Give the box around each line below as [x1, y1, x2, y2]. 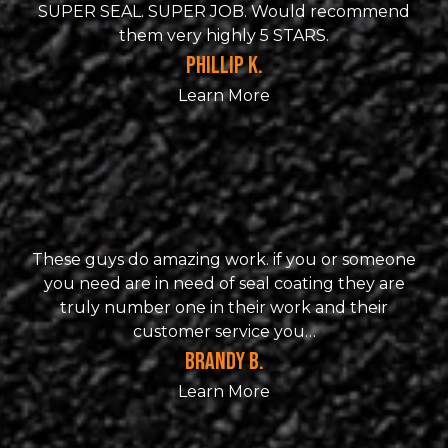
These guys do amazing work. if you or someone [32, 250, 416, 269]
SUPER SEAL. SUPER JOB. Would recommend [38, 2, 410, 21]
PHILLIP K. [185, 51, 263, 80]
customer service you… [132, 322, 316, 341]
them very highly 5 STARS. [119, 26, 329, 45]
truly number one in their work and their [60, 298, 388, 317]
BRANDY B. [184, 347, 264, 376]
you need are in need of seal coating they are [43, 274, 405, 293]
